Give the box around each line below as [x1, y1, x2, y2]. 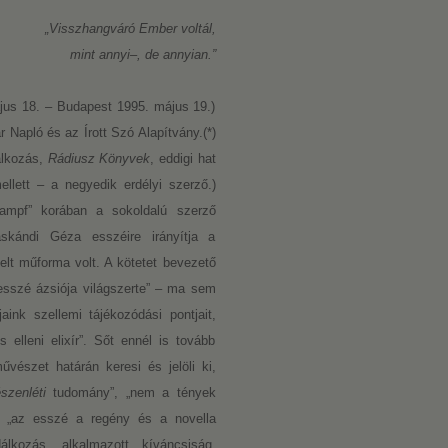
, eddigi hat [150, 151, 216, 166]
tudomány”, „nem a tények [45, 385, 216, 400]
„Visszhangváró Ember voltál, [44, 21, 216, 36]
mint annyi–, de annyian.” [69, 47, 216, 62]
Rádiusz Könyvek [47, 151, 151, 166]
